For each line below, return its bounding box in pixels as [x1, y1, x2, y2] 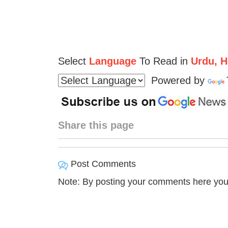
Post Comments [68, 158, 136, 169]
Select [58, 55, 86, 67]
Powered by [145, 74, 208, 86]
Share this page [58, 119, 134, 131]
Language [89, 55, 136, 67]
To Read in [136, 55, 188, 67]
